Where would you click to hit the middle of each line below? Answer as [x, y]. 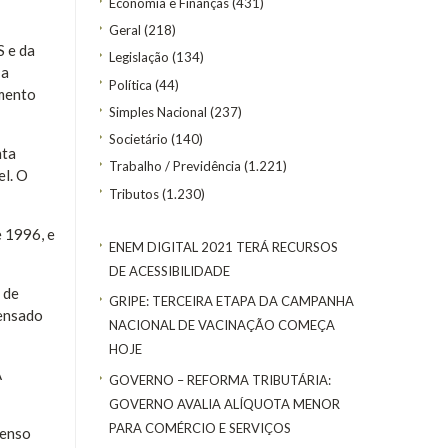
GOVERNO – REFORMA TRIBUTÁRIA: [220, 379]
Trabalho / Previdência [175, 166]
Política [130, 84]
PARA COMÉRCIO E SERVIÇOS [200, 427]
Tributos [134, 193]
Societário [138, 139]
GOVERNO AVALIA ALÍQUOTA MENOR [224, 403]
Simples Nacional [158, 111]
